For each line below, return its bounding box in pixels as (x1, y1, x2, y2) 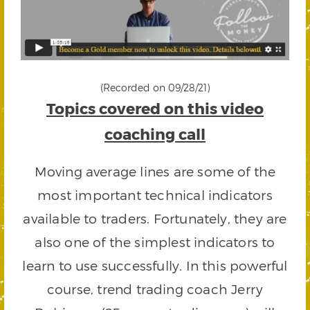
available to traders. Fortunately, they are (23, 210, 287, 227)
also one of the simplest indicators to (35, 234, 275, 250)
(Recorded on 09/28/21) (100, 82, 210, 94)
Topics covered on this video (46, 99, 264, 118)
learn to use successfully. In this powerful (22, 257, 288, 274)
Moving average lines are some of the (34, 163, 276, 180)
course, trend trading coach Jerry (46, 281, 264, 298)
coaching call (104, 125, 206, 143)
